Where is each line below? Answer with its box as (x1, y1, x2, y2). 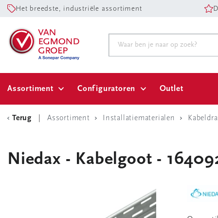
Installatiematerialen (103, 114, 175, 122)
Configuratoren (77, 85, 136, 93)
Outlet (159, 85, 183, 93)
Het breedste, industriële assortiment (16, 5, 142, 13)
